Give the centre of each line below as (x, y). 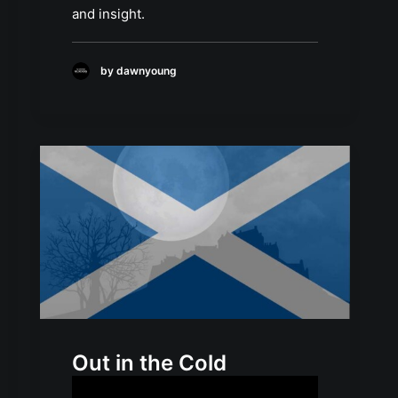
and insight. (108, 13)
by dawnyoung (139, 71)
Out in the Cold (149, 363)
